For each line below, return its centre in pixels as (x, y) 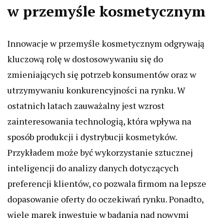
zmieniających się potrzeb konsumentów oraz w (102, 75)
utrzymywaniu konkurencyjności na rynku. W (96, 90)
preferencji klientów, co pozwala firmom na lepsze (107, 184)
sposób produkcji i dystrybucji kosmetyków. (92, 137)
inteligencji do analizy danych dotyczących (93, 168)
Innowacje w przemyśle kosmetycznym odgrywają (106, 44)
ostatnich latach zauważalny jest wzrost (86, 106)
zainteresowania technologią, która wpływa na (99, 121)
